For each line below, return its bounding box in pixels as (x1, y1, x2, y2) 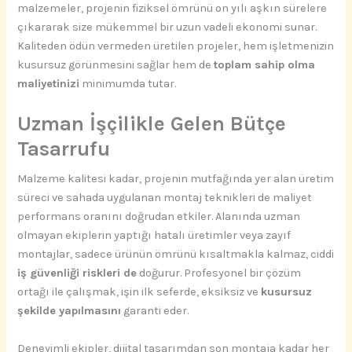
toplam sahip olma (214, 58, 316, 72)
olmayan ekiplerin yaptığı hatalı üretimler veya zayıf (17, 229, 291, 243)
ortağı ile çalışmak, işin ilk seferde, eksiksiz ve (17, 285, 262, 299)
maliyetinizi (17, 77, 80, 91)
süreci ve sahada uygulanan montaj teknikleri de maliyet (17, 191, 313, 205)
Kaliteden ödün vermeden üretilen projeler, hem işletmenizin (17, 39, 335, 53)
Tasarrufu (17, 137, 111, 162)
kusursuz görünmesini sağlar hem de (17, 58, 214, 72)
